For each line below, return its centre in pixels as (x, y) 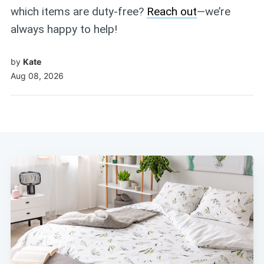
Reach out (171, 11)
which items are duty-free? (78, 11)
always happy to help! (64, 29)
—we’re (213, 11)
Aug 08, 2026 (37, 76)
